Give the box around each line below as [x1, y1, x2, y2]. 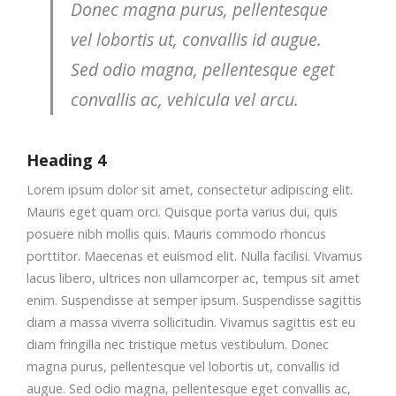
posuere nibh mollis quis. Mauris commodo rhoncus [27, 225, 326, 242]
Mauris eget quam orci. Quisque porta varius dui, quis [27, 203, 338, 220]
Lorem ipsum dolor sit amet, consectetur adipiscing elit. [27, 181, 353, 198]
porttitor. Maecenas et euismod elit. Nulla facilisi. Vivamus [27, 247, 362, 264]
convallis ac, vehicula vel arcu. [71, 88, 300, 111]
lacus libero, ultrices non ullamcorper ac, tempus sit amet [27, 270, 360, 286]
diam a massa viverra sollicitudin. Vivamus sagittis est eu [27, 314, 355, 331]
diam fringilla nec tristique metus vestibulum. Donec [27, 336, 329, 353]
